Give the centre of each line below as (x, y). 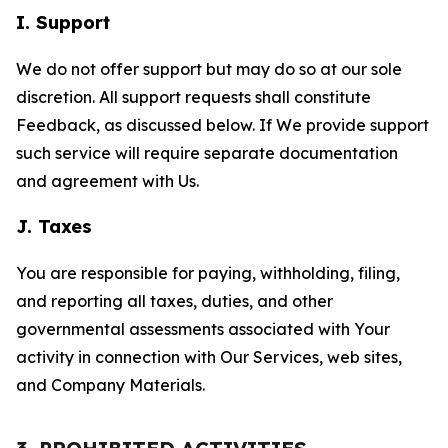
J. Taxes (54, 226)
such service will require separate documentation (207, 153)
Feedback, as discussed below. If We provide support (222, 125)
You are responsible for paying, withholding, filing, (208, 273)
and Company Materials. (110, 385)
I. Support (63, 22)
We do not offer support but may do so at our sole (209, 69)
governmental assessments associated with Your (203, 329)
